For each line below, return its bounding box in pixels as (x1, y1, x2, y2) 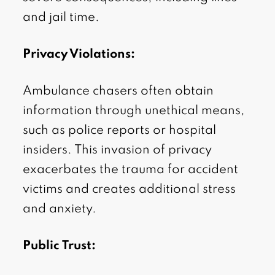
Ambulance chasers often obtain (23, 85, 214, 98)
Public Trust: (23, 240, 96, 253)
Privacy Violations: (23, 48, 136, 61)
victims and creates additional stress (23, 184, 236, 196)
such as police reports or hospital (23, 125, 217, 137)
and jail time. (23, 12, 100, 25)
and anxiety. (23, 203, 97, 216)
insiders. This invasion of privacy (23, 144, 212, 157)
